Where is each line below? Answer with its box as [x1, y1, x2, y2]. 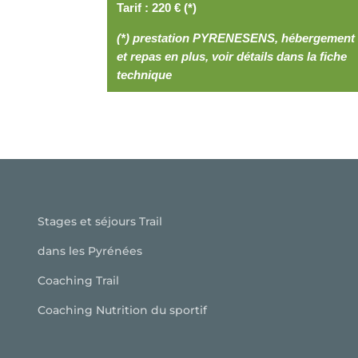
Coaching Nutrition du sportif [38, 302, 207, 317]
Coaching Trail [38, 272, 119, 288]
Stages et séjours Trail [38, 213, 162, 229]
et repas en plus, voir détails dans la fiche [117, 49, 348, 63]
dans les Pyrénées [38, 243, 142, 258]
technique [117, 67, 173, 82]
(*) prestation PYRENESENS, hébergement [117, 30, 356, 45]
